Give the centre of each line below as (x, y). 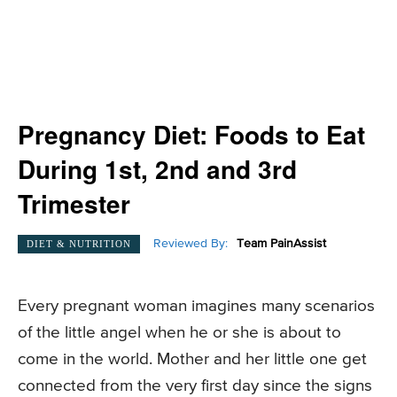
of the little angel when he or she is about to (179, 333)
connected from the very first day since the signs (195, 386)
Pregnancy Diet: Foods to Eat (191, 134)
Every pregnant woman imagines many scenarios (196, 307)
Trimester (74, 203)
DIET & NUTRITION (79, 243)
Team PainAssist (281, 244)
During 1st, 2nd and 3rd (157, 169)
